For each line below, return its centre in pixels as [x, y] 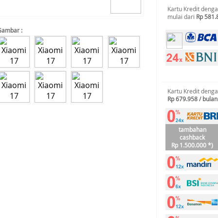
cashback [192, 137]
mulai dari [182, 17]
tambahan [192, 129]
